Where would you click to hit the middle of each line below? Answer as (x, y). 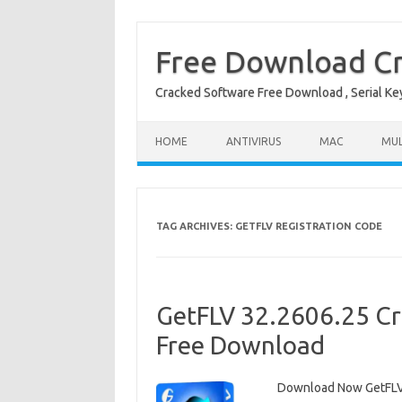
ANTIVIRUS (253, 141)
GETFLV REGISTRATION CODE (308, 226)
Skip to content (179, 127)
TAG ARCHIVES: (195, 226)
